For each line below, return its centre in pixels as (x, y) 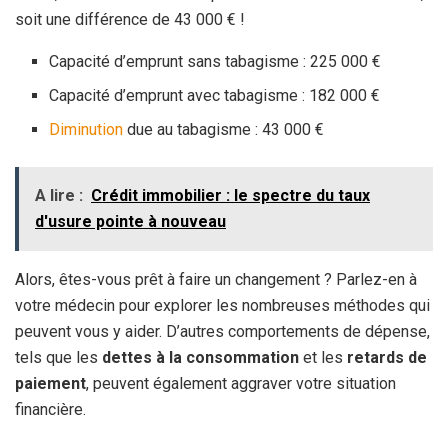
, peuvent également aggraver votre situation (241, 383)
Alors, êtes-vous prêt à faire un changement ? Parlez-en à (216, 279)
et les (323, 357)
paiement (50, 383)
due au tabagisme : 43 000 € (224, 129)
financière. (50, 409)
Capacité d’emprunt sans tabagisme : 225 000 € (215, 61)
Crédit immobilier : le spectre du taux (230, 195)
